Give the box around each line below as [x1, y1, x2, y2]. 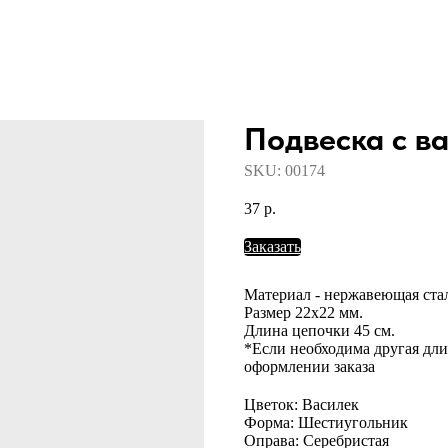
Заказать [244, 237, 301, 255]
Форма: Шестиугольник [244, 413, 408, 431]
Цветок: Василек [244, 395, 359, 413]
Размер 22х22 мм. [244, 303, 363, 321]
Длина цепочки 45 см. [244, 321, 395, 339]
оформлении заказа [244, 357, 375, 375]
